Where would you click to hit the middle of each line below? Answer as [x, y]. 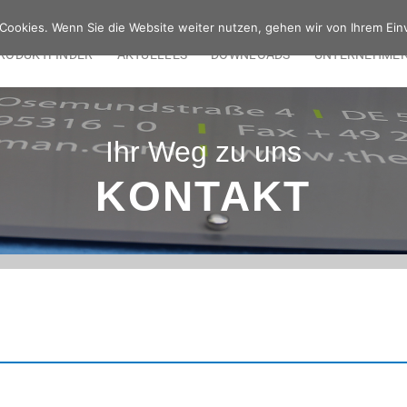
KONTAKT [203, 196]
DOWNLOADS [251, 55]
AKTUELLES [152, 55]
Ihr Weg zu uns [203, 151]
